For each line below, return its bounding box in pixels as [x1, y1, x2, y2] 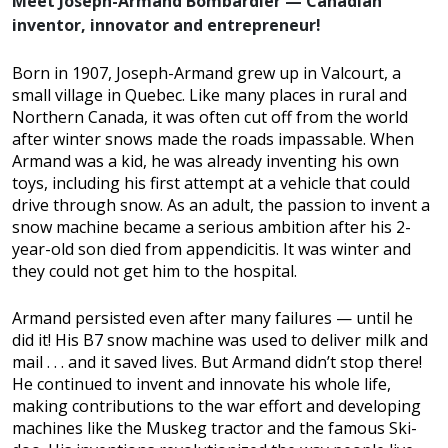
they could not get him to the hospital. [12, 260, 297, 283]
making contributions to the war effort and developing [12, 395, 421, 418]
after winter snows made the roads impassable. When [12, 128, 414, 151]
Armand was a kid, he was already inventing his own [12, 150, 399, 173]
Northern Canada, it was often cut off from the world [12, 106, 408, 129]
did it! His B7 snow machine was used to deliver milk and [12, 329, 428, 352]
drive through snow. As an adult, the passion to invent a [12, 194, 430, 217]
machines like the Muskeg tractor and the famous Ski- [12, 417, 417, 440]
